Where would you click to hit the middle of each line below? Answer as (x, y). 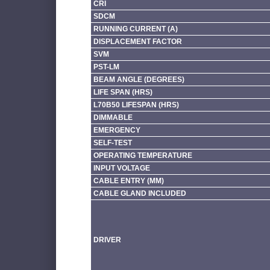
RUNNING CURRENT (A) (135, 29)
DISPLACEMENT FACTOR (137, 41)
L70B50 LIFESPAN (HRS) (136, 105)
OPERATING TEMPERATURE (143, 155)
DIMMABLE (113, 117)
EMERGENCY (117, 130)
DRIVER (107, 240)
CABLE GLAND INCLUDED (140, 193)
